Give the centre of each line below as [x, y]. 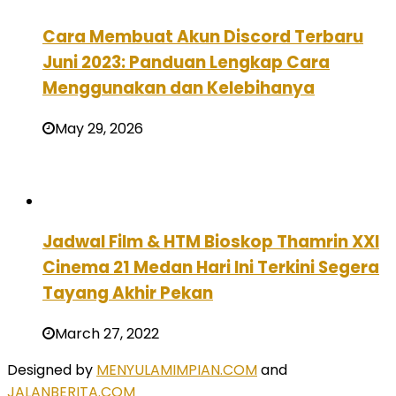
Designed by [52, 369]
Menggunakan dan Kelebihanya [179, 88]
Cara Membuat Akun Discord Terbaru [203, 37]
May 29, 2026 [99, 129]
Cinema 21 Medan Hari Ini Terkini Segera [211, 267]
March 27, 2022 [107, 333]
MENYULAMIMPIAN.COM [177, 369]
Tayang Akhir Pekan [128, 293]
